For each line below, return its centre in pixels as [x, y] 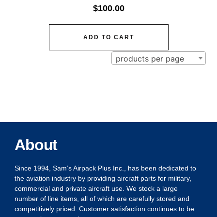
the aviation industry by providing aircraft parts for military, [103, 178]
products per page [150, 58]
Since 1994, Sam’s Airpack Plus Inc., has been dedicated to [105, 168]
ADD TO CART [108, 37]
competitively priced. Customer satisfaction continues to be [104, 209]
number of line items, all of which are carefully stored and [102, 198]
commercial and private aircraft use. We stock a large [96, 188]
